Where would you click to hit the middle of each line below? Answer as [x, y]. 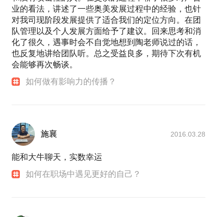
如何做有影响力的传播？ [71, 81]
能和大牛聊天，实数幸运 [57, 157]
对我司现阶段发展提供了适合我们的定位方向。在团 [106, 20]
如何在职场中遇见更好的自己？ [84, 174]
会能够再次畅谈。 [45, 64]
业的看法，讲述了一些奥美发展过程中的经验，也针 [106, 9]
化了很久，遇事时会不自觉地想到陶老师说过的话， [106, 42]
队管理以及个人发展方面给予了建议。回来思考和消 [106, 31]
